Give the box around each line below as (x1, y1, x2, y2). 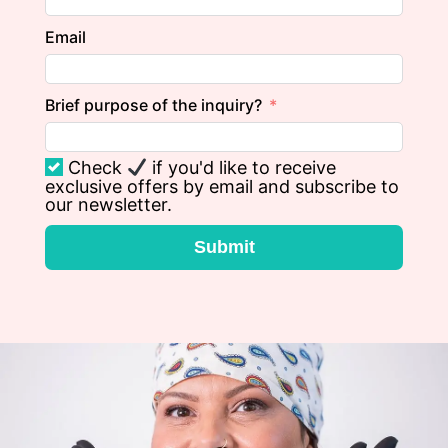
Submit (193, 237, 255, 258)
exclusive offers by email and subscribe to (44, 176, 399, 198)
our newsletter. (44, 194, 172, 216)
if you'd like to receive (147, 157, 337, 179)
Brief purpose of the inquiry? (44, 94, 262, 115)
